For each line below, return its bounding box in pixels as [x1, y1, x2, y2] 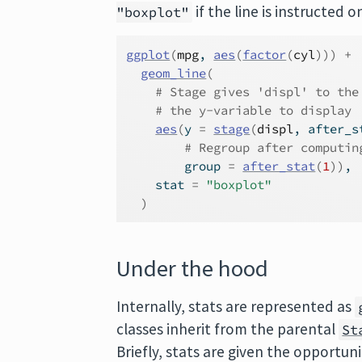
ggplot [126, 47, 170, 62]
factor [242, 47, 287, 62]
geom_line [141, 65, 207, 81]
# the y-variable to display [155, 103, 352, 118]
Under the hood [116, 254, 269, 283]
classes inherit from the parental [116, 319, 339, 339]
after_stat [242, 158, 316, 174]
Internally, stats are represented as [116, 297, 356, 316]
